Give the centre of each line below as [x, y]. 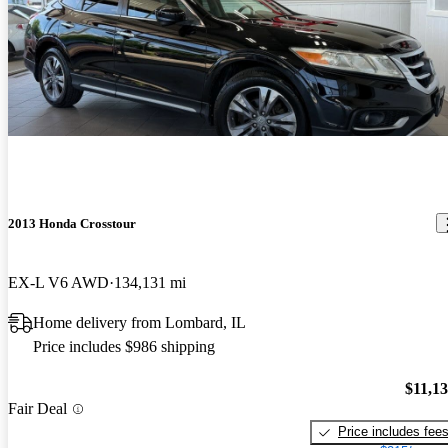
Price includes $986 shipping [124, 346]
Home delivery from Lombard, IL [139, 322]
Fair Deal [37, 409]
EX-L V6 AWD [58, 282]
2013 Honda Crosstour [72, 223]
